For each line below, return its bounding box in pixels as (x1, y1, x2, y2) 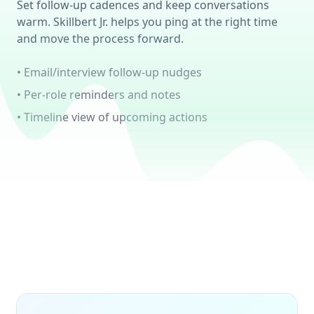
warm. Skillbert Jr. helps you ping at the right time (17, 13, 278, 29)
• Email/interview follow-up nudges (17, 64, 202, 80)
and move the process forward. (17, 30, 184, 46)
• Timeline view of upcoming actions (17, 109, 207, 125)
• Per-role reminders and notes (17, 86, 181, 102)
